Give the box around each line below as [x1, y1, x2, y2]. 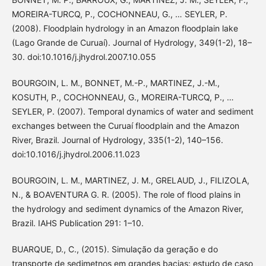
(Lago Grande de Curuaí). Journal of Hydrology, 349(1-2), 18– [11, 37, 252, 47]
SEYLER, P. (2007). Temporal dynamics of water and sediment [11, 106, 254, 116]
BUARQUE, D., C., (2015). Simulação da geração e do [11, 243, 218, 254]
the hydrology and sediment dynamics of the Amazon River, [11, 203, 243, 214]
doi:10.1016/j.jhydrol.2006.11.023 [11, 148, 140, 159]
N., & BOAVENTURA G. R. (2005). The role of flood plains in [11, 189, 240, 199]
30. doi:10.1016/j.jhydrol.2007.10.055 [11, 51, 156, 62]
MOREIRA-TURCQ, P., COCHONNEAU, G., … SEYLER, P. [11, 8, 227, 19]
